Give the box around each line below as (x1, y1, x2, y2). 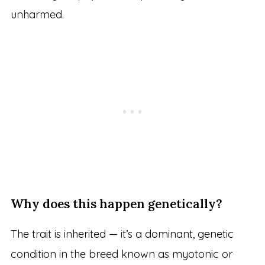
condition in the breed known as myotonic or (10, 247, 232, 261)
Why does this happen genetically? (10, 195, 222, 212)
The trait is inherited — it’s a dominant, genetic (10, 227, 234, 241)
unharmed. (10, 7, 64, 21)
